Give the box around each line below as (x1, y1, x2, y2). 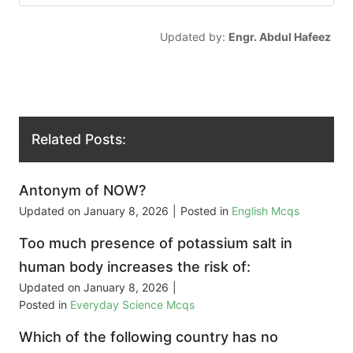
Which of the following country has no (19, 329, 278, 346)
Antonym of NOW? (19, 182, 146, 199)
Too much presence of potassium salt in (19, 235, 292, 252)
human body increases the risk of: (19, 258, 251, 276)
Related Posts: (32, 131, 126, 148)
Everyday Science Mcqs (70, 298, 195, 312)
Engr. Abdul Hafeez (228, 29, 331, 43)
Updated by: (159, 29, 229, 43)
